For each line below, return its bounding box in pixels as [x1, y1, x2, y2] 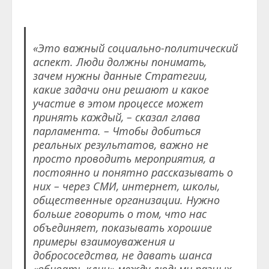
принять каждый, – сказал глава [32, 110, 200, 125]
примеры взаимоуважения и [32, 234, 175, 249]
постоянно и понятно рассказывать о [32, 165, 233, 180]
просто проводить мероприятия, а [32, 151, 215, 166]
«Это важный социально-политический [32, 41, 238, 56]
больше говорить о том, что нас [32, 207, 207, 222]
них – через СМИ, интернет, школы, [32, 179, 220, 194]
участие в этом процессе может [32, 96, 204, 111]
